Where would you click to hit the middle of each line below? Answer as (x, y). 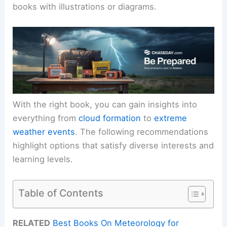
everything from (46, 118)
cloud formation (110, 118)
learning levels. (43, 159)
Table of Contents (61, 193)
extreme (171, 118)
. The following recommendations (142, 132)
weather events (44, 132)
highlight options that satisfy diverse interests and (113, 146)
